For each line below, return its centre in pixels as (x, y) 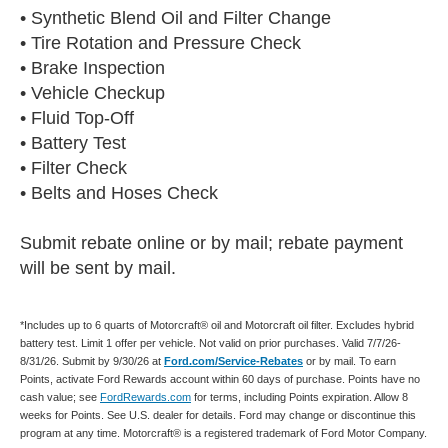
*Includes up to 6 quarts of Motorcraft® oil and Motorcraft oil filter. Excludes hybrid (217, 324)
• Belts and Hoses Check (119, 192)
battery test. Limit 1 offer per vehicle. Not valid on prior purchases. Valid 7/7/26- (210, 342)
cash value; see (60, 396)
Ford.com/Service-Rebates (233, 360)
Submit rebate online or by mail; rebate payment (211, 242)
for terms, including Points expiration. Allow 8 (299, 396)
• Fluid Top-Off (77, 117)
